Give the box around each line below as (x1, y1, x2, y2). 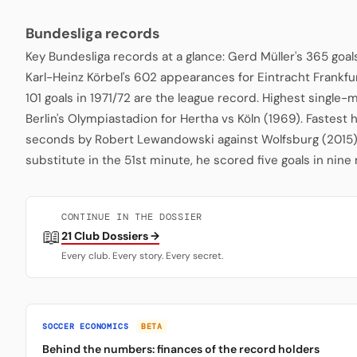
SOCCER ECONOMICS (42, 320, 135, 331)
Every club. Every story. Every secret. (61, 249, 223, 262)
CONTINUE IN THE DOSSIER (61, 210, 202, 223)
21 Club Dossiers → (61, 228, 159, 243)
